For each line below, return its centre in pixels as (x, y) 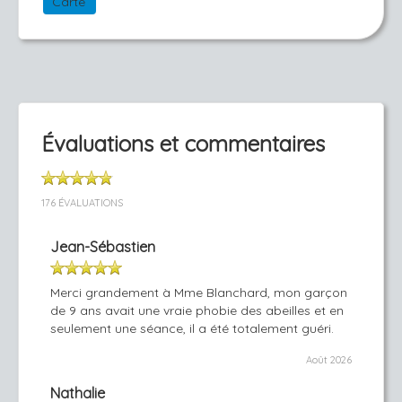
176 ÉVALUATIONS (82, 203)
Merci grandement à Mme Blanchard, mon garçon (199, 293)
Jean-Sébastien (103, 247)
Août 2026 (329, 360)
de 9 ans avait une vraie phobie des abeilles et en (197, 310)
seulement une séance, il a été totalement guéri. (192, 328)
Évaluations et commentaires (183, 144)
